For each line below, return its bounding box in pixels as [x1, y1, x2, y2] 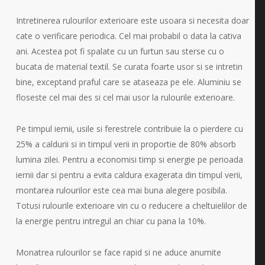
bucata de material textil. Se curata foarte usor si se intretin [15, 60, 243, 72]
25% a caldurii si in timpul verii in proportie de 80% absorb [15, 138, 236, 150]
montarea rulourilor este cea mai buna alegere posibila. [15, 184, 227, 196]
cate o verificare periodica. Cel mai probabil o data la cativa [15, 30, 241, 41]
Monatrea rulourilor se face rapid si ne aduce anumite [15, 246, 221, 258]
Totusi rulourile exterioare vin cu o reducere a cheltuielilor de [15, 199, 247, 211]
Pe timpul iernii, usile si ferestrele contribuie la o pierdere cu [15, 122, 243, 134]
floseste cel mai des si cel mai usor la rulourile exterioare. [15, 91, 235, 103]
